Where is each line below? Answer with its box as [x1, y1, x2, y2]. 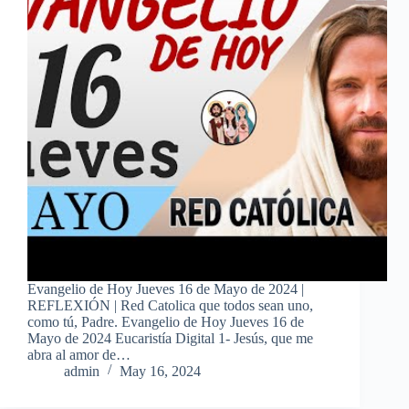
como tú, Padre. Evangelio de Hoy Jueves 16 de [27, 314, 304, 330]
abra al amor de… [27, 347, 131, 363]
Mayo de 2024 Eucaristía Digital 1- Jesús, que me [27, 330, 313, 347]
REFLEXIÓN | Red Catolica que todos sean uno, [27, 298, 313, 314]
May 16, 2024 [120, 363, 201, 380]
